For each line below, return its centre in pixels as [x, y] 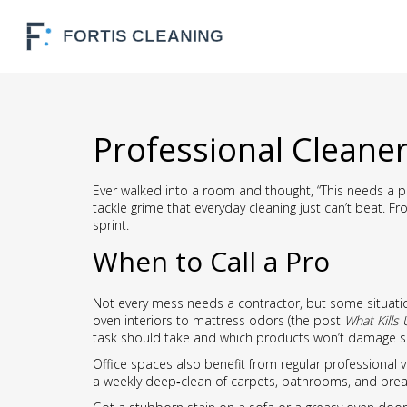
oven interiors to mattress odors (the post [218, 320]
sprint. [111, 225]
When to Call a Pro [211, 261]
